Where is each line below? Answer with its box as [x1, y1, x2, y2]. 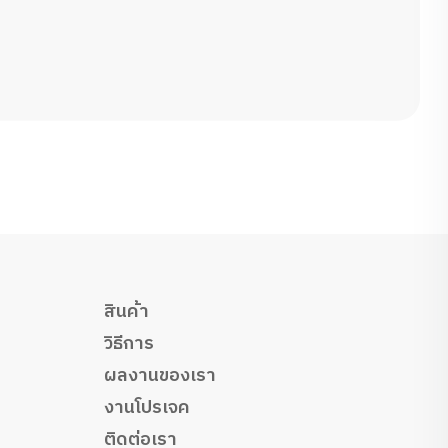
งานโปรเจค [103, 393, 190, 424]
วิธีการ [103, 329, 154, 360]
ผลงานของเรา [103, 361, 216, 392]
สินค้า [103, 297, 149, 328]
